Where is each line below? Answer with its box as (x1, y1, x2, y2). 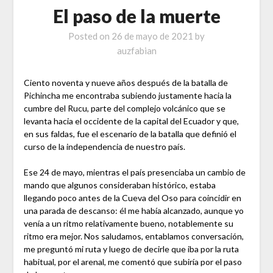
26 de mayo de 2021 (112, 30, 193, 42)
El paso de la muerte (52, 5, 221, 27)
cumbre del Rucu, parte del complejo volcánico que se (23, 103, 225, 114)
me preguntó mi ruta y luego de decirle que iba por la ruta (23, 244, 239, 255)
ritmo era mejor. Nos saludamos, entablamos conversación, (23, 231, 244, 242)
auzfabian (116, 45, 157, 57)
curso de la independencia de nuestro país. (23, 141, 185, 152)
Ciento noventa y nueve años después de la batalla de (23, 77, 228, 88)
